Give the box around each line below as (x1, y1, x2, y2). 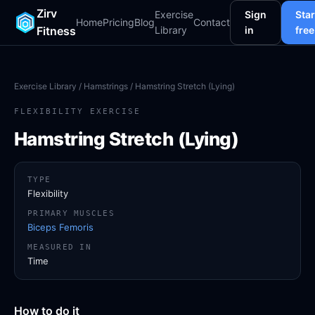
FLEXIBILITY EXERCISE (14, 107, 141, 116)
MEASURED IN (27, 243, 91, 251)
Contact (193, 16, 230, 28)
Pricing (103, 16, 134, 28)
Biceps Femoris (27, 221, 94, 233)
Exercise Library (14, 81, 77, 91)
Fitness (37, 24, 76, 38)
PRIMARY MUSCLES (27, 209, 115, 217)
